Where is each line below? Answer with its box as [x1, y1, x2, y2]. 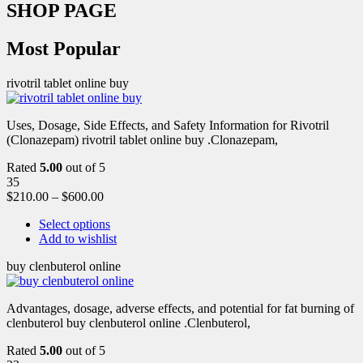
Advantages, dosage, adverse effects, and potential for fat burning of [6, 301, 354, 315]
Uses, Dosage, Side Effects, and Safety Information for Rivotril [6, 117, 329, 132]
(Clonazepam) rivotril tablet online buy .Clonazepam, [6, 132, 278, 147]
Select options [39, 216, 110, 231]
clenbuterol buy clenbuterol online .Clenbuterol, [6, 315, 250, 330]
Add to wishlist [39, 231, 117, 246]
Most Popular [6, 37, 121, 59]
